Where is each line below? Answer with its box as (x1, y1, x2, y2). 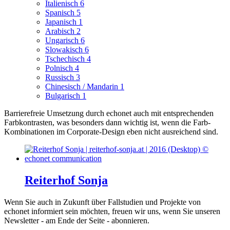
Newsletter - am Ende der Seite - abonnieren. (4, 216, 149, 225)
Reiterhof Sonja (25, 174, 108, 187)
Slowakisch (45, 45, 85, 54)
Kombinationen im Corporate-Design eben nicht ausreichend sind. (4, 127, 218, 137)
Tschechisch (45, 54, 87, 64)
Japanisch (45, 17, 79, 27)
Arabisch (45, 27, 76, 36)
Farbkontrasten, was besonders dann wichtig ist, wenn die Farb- (4, 118, 210, 127)
